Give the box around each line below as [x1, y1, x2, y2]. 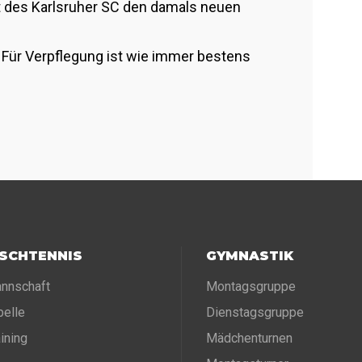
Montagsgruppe [206, 279, 296, 294]
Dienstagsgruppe [206, 305, 304, 320]
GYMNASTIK [206, 248, 293, 263]
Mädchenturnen [206, 330, 293, 346]
